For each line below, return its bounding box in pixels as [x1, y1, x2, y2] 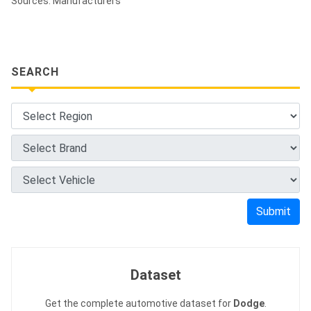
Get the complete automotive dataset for [44, 298, 233, 310]
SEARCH [11, 65, 59, 79]
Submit [256, 205, 291, 219]
